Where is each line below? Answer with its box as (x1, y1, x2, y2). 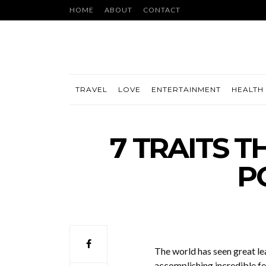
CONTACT (143, 5, 180, 14)
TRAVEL (75, 85, 107, 94)
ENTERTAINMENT (151, 85, 221, 94)
